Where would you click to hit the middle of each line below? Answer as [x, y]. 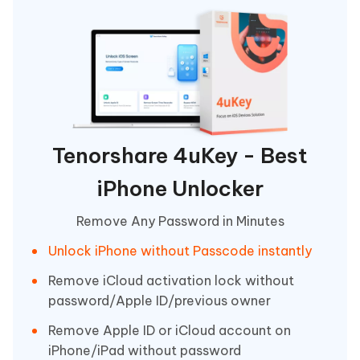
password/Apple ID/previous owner [160, 301]
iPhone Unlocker [180, 189]
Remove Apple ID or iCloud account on [170, 331]
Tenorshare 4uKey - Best [180, 156]
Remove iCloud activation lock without [171, 281]
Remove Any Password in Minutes [180, 221]
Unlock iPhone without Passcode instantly [180, 251]
